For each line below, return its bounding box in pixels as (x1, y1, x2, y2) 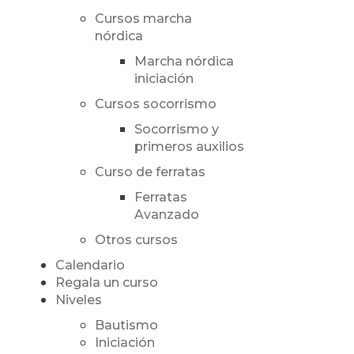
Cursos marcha (94, 11, 192, 27)
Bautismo (94, 318, 158, 333)
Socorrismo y (134, 122, 219, 137)
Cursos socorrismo (94, 96, 217, 112)
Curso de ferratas (94, 164, 205, 180)
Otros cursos (94, 232, 178, 248)
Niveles (55, 292, 102, 308)
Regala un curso (55, 275, 158, 291)
